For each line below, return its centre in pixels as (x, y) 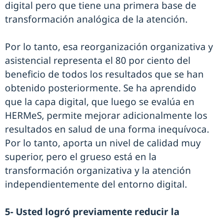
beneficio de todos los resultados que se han (104, 74)
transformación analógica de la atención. (96, 19)
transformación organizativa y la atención (98, 171)
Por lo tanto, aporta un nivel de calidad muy (103, 143)
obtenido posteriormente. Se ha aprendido (101, 88)
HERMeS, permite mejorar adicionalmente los (106, 116)
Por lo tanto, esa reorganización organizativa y (109, 47)
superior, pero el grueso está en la (81, 157)
